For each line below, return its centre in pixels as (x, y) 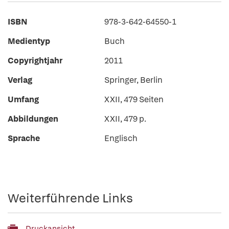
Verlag (20, 80)
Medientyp (29, 41)
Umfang (23, 99)
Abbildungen (33, 119)
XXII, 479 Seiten (134, 99)
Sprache (24, 138)
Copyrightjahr (35, 61)
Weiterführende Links (70, 198)
